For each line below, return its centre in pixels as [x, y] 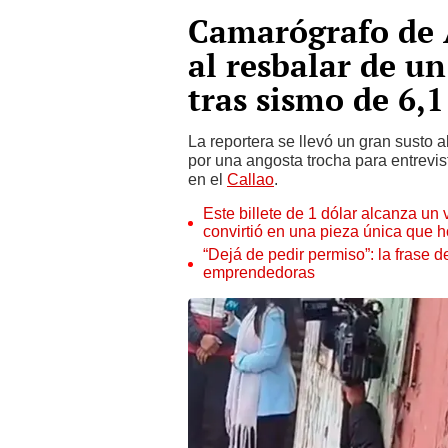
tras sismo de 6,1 [316, 99]
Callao [250, 179]
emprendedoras [259, 272]
